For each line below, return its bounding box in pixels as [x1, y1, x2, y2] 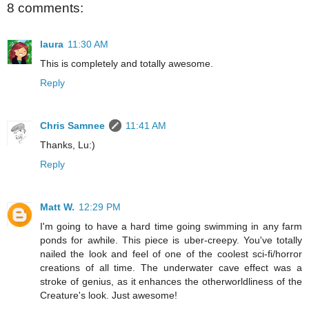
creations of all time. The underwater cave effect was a [40, 261, 302, 273]
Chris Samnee [40, 119, 105, 131]
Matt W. [40, 201, 74, 212]
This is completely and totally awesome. [40, 57, 213, 69]
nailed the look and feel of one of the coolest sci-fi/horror [40, 248, 302, 259]
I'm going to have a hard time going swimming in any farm [40, 220, 302, 232]
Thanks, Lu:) [40, 139, 95, 150]
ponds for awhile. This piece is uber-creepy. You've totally [40, 234, 302, 246]
